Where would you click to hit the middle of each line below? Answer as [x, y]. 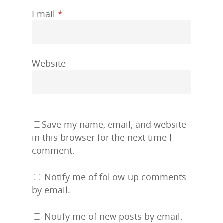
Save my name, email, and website [114, 125]
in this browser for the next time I [102, 138]
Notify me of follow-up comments [115, 177]
